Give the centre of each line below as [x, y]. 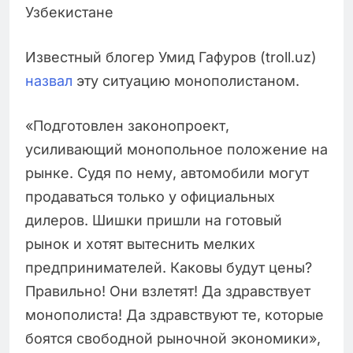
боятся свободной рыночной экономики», [173, 338]
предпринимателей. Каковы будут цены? [169, 267]
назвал [49, 80]
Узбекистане [69, 12]
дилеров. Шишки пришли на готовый [154, 220]
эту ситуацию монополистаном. [186, 80]
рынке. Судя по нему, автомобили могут [167, 173]
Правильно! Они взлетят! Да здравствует [168, 291]
